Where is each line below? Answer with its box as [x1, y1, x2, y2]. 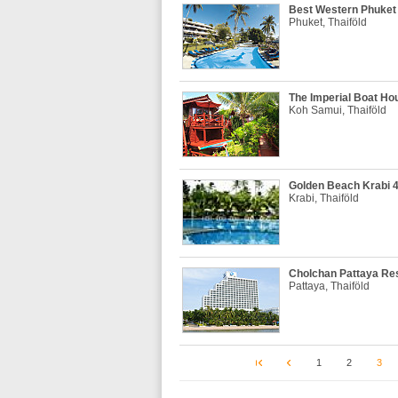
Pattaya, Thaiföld [289, 280, 370, 292]
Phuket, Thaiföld [289, 16, 367, 28]
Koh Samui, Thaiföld [289, 104, 386, 116]
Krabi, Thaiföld [289, 192, 359, 204]
